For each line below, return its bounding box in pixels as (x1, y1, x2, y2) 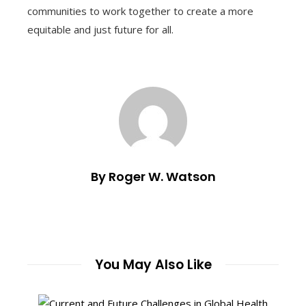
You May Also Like (94, 255, 212, 274)
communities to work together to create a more (27, 3, 253, 18)
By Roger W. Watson (90, 167, 216, 185)
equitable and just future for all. (27, 22, 173, 36)
